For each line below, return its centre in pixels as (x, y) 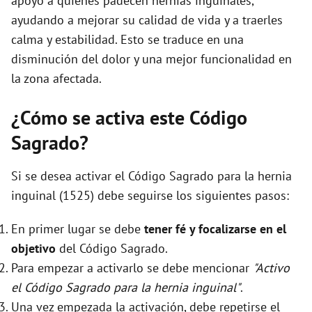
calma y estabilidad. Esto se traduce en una (127, 40)
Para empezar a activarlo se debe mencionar (132, 268)
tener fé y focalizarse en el (215, 229)
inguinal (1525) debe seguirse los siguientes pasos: (150, 196)
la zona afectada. (56, 79)
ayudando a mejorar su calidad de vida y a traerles (147, 20)
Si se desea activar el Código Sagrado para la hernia (151, 176)
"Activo (271, 268)
